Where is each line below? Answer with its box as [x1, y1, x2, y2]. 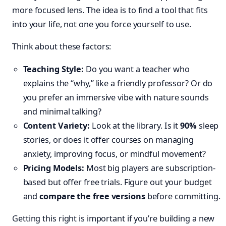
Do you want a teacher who [84, 63, 190, 75]
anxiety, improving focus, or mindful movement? [23, 148, 206, 159]
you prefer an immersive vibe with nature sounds [23, 91, 209, 103]
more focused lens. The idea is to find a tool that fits [12, 5, 208, 16]
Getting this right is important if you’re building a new [12, 213, 215, 224]
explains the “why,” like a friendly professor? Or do [23, 77, 213, 89]
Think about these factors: [12, 41, 111, 52]
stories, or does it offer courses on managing [23, 134, 194, 145]
